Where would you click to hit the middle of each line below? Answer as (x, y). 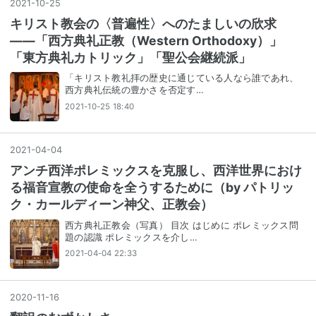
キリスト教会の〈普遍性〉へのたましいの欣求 (143, 23)
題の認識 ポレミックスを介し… (131, 237)
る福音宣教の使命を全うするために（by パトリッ (152, 188)
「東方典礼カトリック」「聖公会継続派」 (130, 57)
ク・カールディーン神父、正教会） (111, 205)
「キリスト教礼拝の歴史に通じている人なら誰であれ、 (182, 78)
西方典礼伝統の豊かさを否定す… (134, 90)
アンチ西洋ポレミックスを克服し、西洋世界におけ (156, 171)
